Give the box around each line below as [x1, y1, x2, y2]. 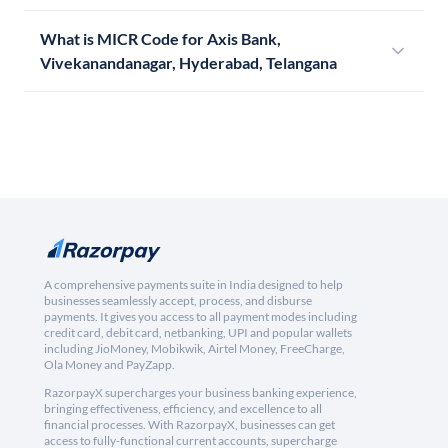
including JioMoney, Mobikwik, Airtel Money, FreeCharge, [44, 341, 345, 357]
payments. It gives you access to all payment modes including [44, 309, 357, 325]
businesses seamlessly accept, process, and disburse [44, 293, 312, 309]
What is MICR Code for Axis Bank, [40, 29, 281, 49]
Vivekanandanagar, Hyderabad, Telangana [40, 53, 337, 73]
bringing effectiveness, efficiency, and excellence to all [44, 401, 322, 417]
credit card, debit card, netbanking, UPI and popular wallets [44, 325, 352, 341]
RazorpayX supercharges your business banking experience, [44, 385, 357, 401]
